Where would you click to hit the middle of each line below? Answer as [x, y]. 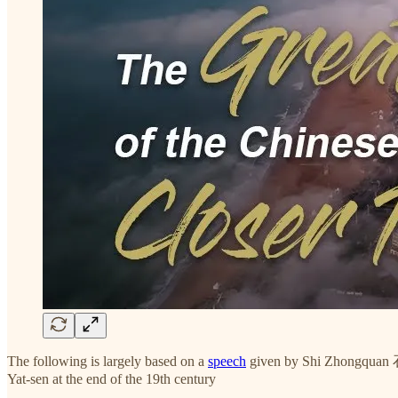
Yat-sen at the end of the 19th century [111, 378]
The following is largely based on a [107, 361]
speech [227, 361]
